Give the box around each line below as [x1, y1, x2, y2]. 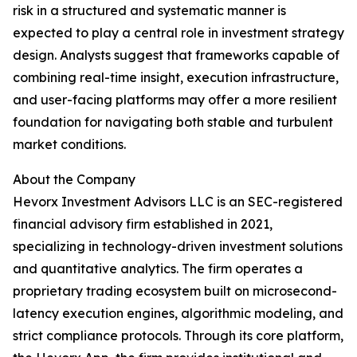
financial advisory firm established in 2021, [13, 216, 273, 233]
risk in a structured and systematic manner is [13, 2, 286, 19]
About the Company [13, 171, 135, 188]
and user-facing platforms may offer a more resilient [13, 92, 337, 108]
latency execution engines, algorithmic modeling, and [13, 305, 343, 322]
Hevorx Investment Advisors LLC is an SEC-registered [13, 194, 343, 210]
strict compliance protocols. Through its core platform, [13, 328, 343, 344]
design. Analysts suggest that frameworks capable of [13, 47, 339, 64]
